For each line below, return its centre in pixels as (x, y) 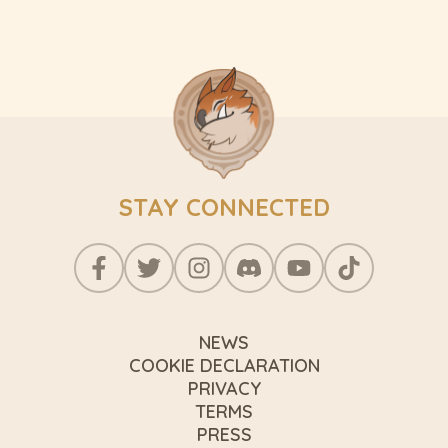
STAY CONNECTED (224, 206)
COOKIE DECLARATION (224, 365)
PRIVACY (224, 388)
